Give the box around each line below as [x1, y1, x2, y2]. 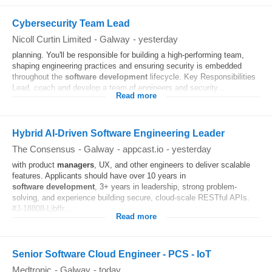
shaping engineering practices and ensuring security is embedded [12, 61, 242, 70]
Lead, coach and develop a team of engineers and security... [12, 83, 225, 92]
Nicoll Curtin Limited [12, 34, 91, 44]
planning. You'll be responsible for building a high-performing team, [12, 50, 244, 59]
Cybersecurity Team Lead [12, 18, 130, 29]
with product [12, 160, 57, 169]
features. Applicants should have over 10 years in [12, 171, 186, 180]
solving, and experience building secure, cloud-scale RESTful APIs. [12, 193, 250, 202]
